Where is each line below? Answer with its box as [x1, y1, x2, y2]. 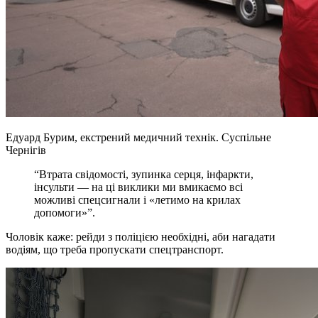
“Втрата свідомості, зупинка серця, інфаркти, [34, 168, 253, 181]
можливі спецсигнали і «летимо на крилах [34, 194, 241, 207]
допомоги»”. [34, 207, 95, 219]
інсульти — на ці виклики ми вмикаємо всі [34, 181, 243, 194]
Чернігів [6, 144, 46, 157]
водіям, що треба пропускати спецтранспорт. [6, 243, 224, 256]
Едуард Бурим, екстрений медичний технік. [6, 131, 221, 144]
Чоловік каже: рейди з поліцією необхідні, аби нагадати [6, 231, 275, 243]
